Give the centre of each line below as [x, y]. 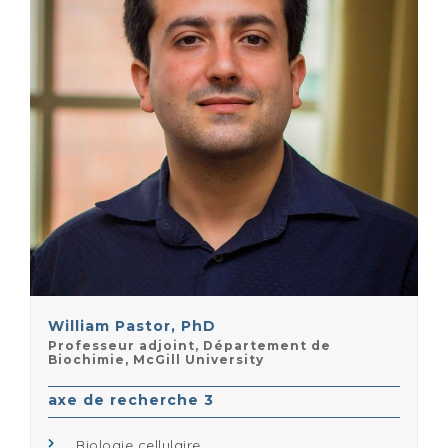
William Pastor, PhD [132, 326]
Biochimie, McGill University [156, 359]
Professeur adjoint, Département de [189, 345]
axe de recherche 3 [131, 400]
